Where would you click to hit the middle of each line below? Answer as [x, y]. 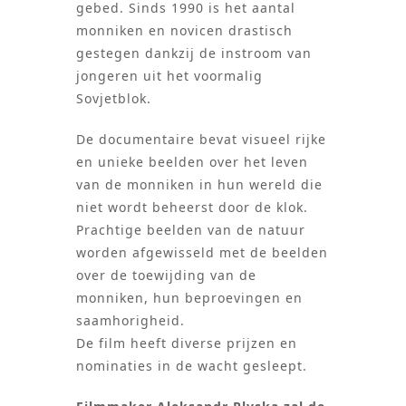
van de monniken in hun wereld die [199, 185]
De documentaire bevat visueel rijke [201, 140]
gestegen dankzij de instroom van [194, 53]
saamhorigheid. [130, 321]
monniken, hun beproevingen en [189, 298]
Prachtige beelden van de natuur [191, 230]
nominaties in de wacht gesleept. [192, 366]
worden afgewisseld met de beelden [202, 253]
